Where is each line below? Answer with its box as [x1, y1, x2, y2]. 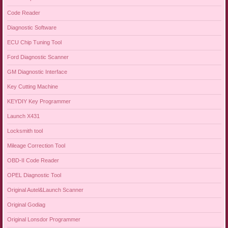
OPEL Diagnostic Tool [7, 172, 61, 179]
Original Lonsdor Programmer [7, 216, 80, 223]
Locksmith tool [7, 128, 43, 134]
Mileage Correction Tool [7, 142, 65, 149]
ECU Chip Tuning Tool [7, 39, 62, 46]
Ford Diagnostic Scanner [7, 54, 69, 61]
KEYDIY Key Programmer [7, 98, 71, 105]
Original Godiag [7, 202, 45, 208]
